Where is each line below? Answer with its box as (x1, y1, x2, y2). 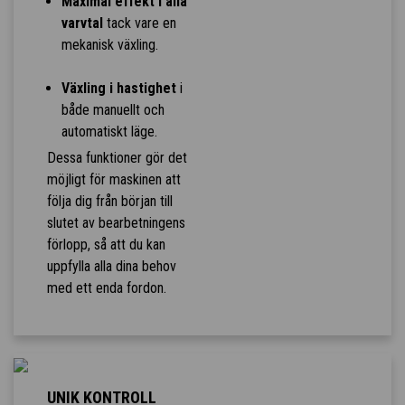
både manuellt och (61, 101, 165, 119)
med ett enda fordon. (46, 279, 166, 297)
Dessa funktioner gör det (46, 149, 187, 167)
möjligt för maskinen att (46, 171, 181, 189)
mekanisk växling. (61, 36, 158, 54)
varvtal (61, 14, 103, 33)
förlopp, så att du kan (46, 236, 165, 254)
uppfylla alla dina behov (46, 258, 176, 276)
